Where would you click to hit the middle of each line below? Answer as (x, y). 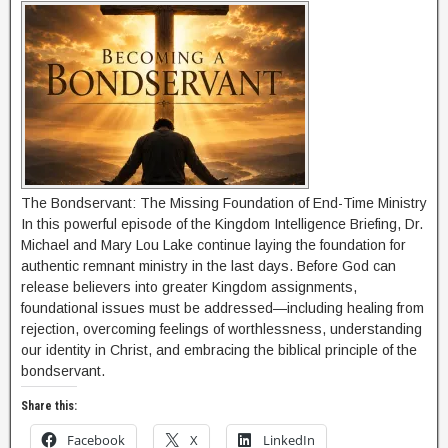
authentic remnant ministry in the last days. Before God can (208, 266)
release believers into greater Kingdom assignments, (189, 287)
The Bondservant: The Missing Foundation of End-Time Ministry (224, 203)
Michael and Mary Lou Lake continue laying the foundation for (213, 245)
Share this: (49, 406)
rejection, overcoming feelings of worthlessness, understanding (221, 329)
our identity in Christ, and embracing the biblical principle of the (219, 350)
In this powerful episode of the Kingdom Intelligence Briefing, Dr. (222, 224)
